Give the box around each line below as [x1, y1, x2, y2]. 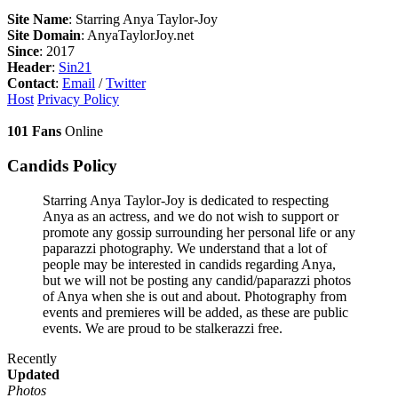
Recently [7, 350, 57, 366]
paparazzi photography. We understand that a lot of [43, 240, 327, 256]
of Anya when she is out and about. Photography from [43, 288, 346, 304]
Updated [7, 366, 60, 382]
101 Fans [7, 123, 61, 139]
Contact [7, 76, 55, 92]
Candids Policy [7, 155, 117, 175]
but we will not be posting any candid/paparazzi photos [43, 272, 351, 288]
